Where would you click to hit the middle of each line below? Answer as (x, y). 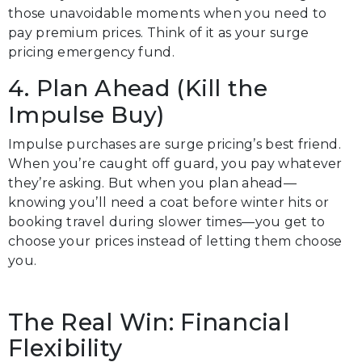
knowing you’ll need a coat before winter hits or (169, 202)
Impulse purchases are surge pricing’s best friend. (175, 144)
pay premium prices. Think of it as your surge (159, 33)
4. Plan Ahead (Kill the (138, 88)
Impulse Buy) (86, 115)
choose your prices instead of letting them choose (175, 241)
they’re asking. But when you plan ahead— (152, 183)
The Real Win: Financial (149, 322)
